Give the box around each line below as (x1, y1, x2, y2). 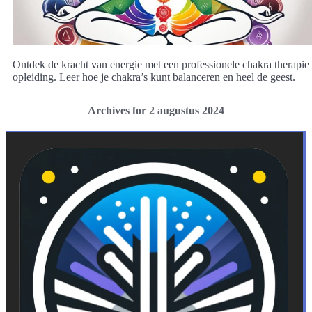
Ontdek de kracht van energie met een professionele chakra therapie (13, 58, 309, 71)
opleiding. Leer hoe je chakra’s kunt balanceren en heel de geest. (13, 71, 295, 84)
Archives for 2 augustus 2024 (88, 104, 224, 117)
